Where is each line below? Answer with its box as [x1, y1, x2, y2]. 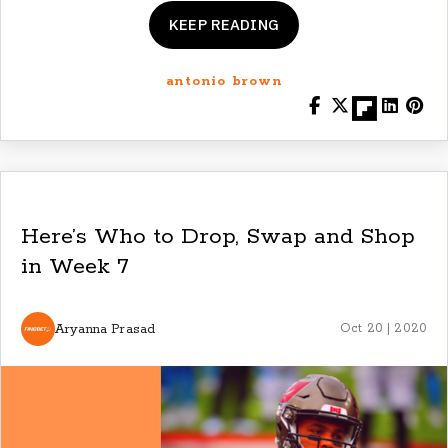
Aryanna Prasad [55, 320, 156, 338]
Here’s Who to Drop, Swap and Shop [21, 223, 415, 252]
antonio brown [165, 73, 283, 91]
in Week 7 [21, 253, 129, 282]
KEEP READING [169, 15, 279, 35]
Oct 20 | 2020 [340, 321, 427, 337]
